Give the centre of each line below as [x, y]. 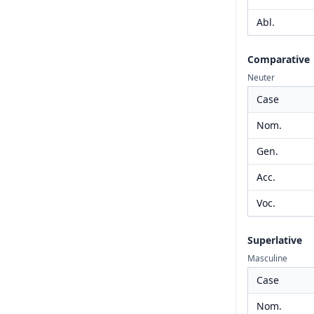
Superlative [275, 240]
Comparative [279, 59]
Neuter [261, 77]
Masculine [267, 258]
